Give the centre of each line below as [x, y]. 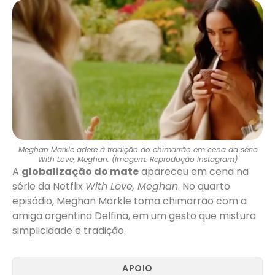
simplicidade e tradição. [69, 231]
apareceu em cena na [194, 172]
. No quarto [204, 187]
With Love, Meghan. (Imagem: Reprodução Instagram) [137, 160]
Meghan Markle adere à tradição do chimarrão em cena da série [137, 150]
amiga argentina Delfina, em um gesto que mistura [134, 216]
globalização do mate [80, 172]
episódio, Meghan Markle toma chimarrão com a [130, 201]
